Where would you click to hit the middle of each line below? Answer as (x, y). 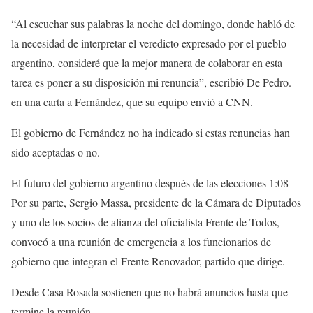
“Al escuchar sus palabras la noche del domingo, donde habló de (153, 23)
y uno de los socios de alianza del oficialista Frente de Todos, (145, 222)
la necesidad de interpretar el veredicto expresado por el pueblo (149, 43)
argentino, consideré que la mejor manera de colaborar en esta (147, 63)
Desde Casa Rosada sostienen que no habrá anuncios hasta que (150, 292)
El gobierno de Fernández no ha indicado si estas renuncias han (151, 132)
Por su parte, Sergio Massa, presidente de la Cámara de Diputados (156, 202)
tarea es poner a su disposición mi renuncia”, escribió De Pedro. (151, 82)
